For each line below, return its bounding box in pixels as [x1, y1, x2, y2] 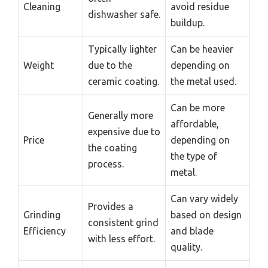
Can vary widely [170, 193, 238, 204]
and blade [170, 225, 214, 236]
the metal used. [170, 75, 236, 87]
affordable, [170, 118, 219, 129]
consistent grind [88, 217, 159, 228]
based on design [170, 209, 242, 220]
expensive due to [88, 126, 160, 137]
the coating [88, 142, 137, 153]
